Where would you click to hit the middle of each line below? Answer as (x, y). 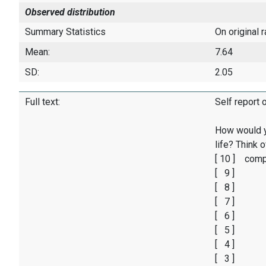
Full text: (42, 102)
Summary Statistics (65, 32)
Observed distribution (70, 12)
